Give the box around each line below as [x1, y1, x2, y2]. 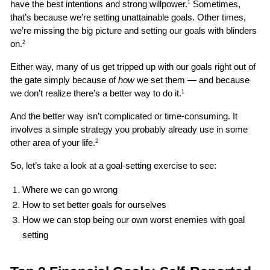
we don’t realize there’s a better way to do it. [10, 88, 182, 98]
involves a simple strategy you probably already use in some [10, 124, 248, 134]
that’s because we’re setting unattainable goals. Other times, [10, 12, 246, 22]
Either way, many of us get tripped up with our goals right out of [10, 61, 256, 72]
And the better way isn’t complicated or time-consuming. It [10, 111, 238, 121]
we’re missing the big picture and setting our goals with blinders [10, 25, 257, 36]
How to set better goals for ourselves [22, 199, 167, 210]
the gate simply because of [10, 75, 119, 85]
